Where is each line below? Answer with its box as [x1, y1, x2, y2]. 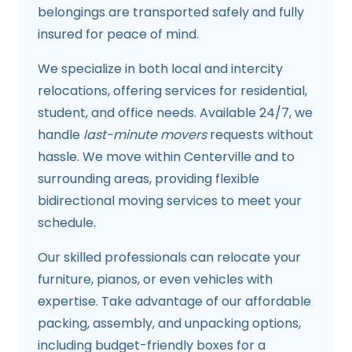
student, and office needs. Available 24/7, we [38, 104, 313, 123]
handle [38, 126, 83, 145]
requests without [207, 126, 313, 145]
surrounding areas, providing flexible [38, 170, 259, 189]
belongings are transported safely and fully [38, 3, 304, 22]
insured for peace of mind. [38, 25, 199, 44]
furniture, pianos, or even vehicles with [38, 270, 273, 289]
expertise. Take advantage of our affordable [38, 292, 311, 311]
